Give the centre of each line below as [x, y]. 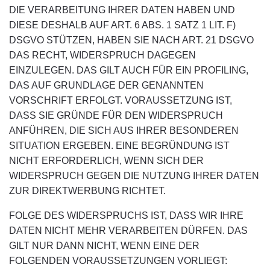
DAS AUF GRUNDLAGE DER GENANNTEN [106, 85]
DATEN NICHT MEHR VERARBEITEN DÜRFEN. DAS [128, 231]
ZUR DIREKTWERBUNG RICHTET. [87, 191]
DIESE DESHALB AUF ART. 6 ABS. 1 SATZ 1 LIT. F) [122, 25]
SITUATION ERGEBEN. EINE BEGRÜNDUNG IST [119, 146]
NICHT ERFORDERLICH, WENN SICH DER [106, 161]
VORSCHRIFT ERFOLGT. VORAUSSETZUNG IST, [121, 100]
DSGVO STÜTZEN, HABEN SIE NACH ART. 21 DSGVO [131, 40]
